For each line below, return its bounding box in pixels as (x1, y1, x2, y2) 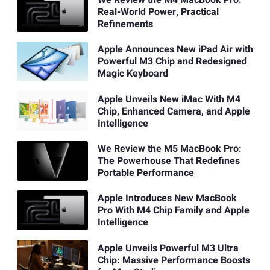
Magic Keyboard (97, 66, 168, 81)
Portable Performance (97, 165, 194, 180)
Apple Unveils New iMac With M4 (97, 92, 240, 107)
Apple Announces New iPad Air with (97, 42, 253, 57)
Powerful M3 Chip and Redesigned (97, 54, 247, 69)
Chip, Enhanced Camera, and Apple (97, 104, 250, 119)
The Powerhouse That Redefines (97, 153, 240, 168)
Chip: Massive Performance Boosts (97, 253, 250, 268)
